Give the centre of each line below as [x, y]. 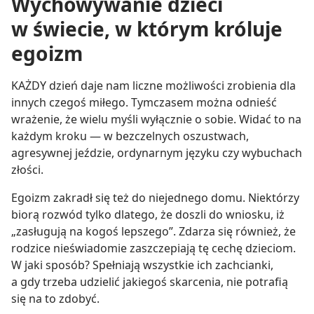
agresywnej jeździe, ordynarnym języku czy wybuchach [157, 153]
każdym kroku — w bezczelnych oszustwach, [130, 136]
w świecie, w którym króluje [147, 29]
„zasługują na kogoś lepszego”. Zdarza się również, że [153, 231]
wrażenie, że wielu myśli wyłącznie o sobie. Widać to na [156, 119]
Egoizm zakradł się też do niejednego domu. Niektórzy [155, 198]
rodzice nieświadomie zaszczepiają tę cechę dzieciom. [153, 248]
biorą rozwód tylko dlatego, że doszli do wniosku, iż [148, 214]
